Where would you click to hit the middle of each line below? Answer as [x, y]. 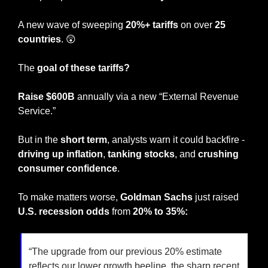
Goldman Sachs [156, 197]
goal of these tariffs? [83, 68]
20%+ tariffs [152, 25]
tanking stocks [141, 154]
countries [39, 39]
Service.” [38, 111]
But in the [39, 140]
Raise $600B [46, 97]
